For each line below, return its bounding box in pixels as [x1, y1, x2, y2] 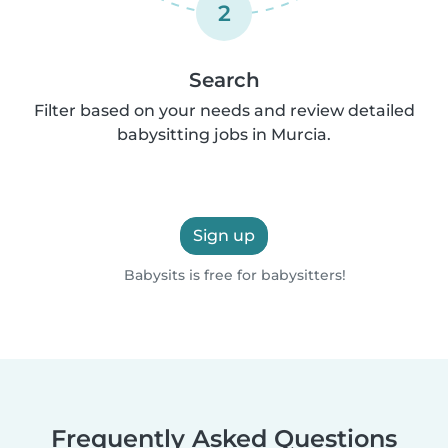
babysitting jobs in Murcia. [117, 124, 331, 144]
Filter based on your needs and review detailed [33, 100, 415, 120]
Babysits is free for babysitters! [119, 265, 346, 284]
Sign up [193, 225, 255, 245]
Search [188, 67, 260, 92]
